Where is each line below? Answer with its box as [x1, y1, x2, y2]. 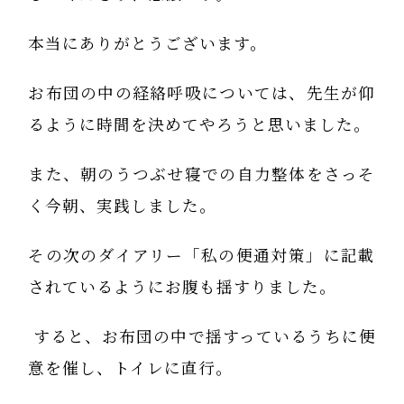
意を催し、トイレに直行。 [28, 356, 234, 381]
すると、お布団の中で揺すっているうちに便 [28, 325, 376, 350]
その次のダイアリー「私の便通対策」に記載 [28, 243, 376, 269]
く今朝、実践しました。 [28, 194, 217, 219]
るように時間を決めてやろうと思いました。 [28, 113, 372, 138]
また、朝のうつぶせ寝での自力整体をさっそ [28, 162, 376, 188]
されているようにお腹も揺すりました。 [28, 275, 337, 300]
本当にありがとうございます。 [28, 32, 268, 57]
